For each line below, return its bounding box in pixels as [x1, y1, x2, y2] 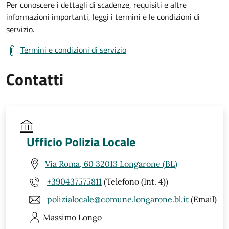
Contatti [6, 66, 63, 91]
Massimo [43, 212, 76, 222]
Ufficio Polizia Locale [27, 132, 135, 151]
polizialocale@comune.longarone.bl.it [47, 194, 189, 205]
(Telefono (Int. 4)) [102, 176, 168, 187]
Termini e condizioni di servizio [20, 43, 126, 56]
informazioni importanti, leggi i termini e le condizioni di [6, 10, 200, 23]
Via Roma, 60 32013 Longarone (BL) [45, 158, 177, 169]
